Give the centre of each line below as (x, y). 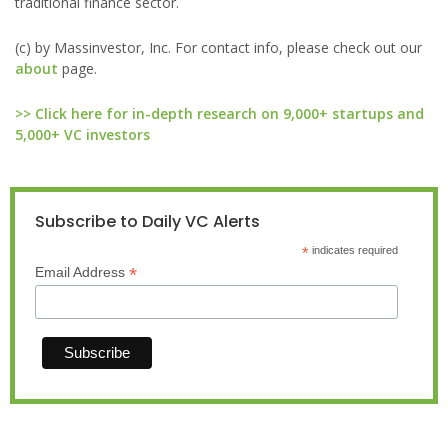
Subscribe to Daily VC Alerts (147, 221)
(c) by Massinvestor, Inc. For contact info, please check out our (218, 47)
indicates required (353, 250)
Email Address (82, 272)
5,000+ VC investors (82, 134)
